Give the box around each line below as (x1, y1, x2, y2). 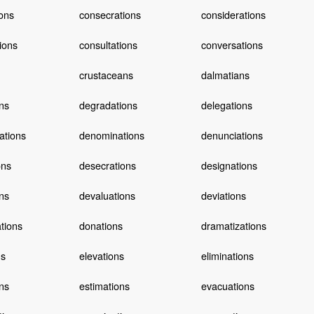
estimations (78, 278, 130, 293)
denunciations (200, 127, 263, 142)
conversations (200, 36, 263, 52)
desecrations (78, 157, 136, 172)
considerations (200, 6, 266, 22)
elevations (78, 247, 124, 263)
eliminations (200, 247, 254, 263)
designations (200, 157, 257, 172)
